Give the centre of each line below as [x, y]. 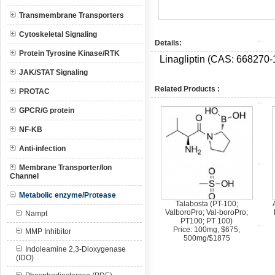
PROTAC [34, 91]
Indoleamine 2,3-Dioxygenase [76, 249]
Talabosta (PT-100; [207, 204]
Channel [24, 176]
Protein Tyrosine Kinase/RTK [69, 53]
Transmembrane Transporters [72, 15]
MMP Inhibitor [48, 231]
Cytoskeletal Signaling [58, 34]
